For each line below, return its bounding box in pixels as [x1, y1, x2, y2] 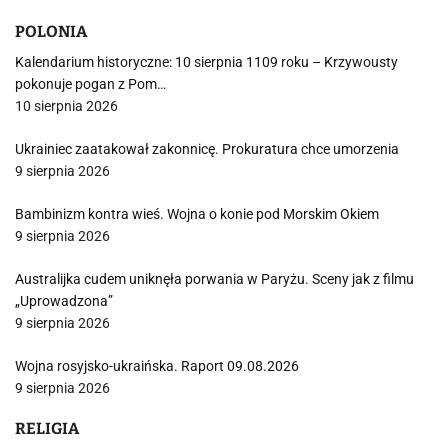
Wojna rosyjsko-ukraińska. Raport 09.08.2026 [15, 358, 299, 374]
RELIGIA [15, 419, 79, 438]
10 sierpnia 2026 [15, 98, 118, 114]
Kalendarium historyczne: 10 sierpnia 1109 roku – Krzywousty [15, 54, 398, 70]
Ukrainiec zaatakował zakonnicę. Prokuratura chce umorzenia [15, 141, 399, 157]
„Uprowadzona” [15, 293, 113, 309]
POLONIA [15, 22, 87, 41]
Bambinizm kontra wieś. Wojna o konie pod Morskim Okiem [15, 206, 379, 222]
